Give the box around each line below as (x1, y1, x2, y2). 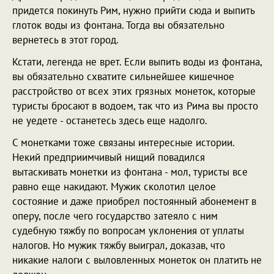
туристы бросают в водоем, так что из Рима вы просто (12, 99, 258, 113)
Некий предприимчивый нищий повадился (12, 150, 205, 165)
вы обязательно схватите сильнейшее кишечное (12, 70, 234, 84)
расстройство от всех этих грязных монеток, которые (12, 84, 256, 98)
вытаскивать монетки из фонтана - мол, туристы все (12, 165, 248, 179)
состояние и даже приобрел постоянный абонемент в (12, 194, 256, 209)
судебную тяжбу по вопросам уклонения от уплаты (12, 224, 244, 238)
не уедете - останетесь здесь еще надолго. (12, 114, 207, 128)
